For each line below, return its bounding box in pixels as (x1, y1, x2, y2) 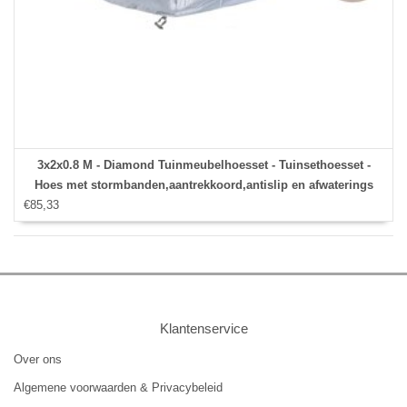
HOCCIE (181, 197, 226, 212)
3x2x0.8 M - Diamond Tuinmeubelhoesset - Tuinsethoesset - (36, 157, 371, 172)
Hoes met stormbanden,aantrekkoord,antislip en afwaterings (34, 177, 373, 192)
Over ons (14, 352, 62, 366)
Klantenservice (159, 320, 248, 336)
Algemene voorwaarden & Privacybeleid (14, 380, 223, 394)
